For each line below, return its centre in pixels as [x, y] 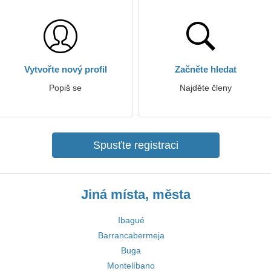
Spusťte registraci [135, 145]
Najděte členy [206, 88]
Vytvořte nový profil [65, 69]
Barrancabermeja [131, 235]
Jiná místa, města [135, 194]
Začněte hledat [206, 69]
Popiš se [65, 88]
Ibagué [131, 220]
